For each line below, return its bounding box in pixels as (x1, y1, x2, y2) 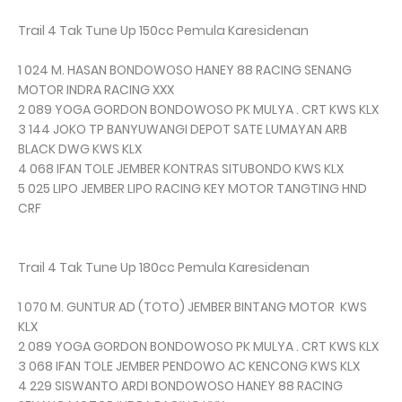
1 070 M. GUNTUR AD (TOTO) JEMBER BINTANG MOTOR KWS (18, 298, 367, 317)
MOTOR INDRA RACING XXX (18, 81, 174, 100)
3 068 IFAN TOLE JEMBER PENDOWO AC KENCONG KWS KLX (18, 357, 360, 376)
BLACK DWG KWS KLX (18, 140, 142, 159)
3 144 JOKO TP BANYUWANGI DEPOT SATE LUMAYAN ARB (18, 120, 347, 139)
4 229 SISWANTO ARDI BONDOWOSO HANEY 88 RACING (18, 377, 343, 396)
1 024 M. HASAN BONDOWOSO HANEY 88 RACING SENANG (18, 61, 352, 80)
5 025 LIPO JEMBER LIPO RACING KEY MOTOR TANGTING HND (18, 179, 367, 198)
